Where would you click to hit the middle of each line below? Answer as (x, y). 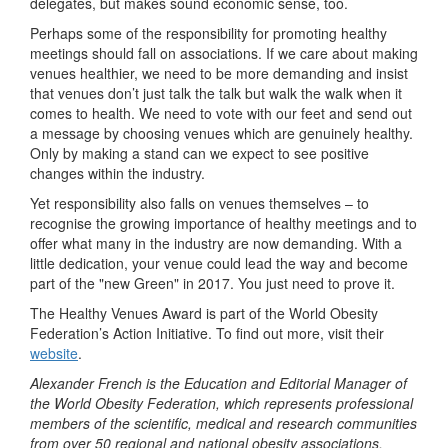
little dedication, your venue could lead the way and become (219, 263)
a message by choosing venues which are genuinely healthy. (221, 133)
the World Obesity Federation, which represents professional (221, 403)
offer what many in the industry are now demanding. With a (216, 243)
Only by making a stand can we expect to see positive (199, 153)
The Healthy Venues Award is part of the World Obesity (204, 313)
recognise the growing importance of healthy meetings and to (223, 223)
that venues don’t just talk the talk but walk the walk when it (216, 93)
